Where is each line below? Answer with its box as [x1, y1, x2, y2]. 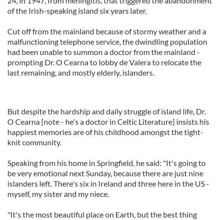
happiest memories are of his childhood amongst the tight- [7, 127, 203, 137]
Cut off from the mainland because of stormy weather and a [7, 27, 206, 36]
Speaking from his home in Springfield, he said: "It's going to [7, 158, 206, 167]
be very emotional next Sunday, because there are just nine [7, 168, 203, 178]
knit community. [7, 137, 61, 147]
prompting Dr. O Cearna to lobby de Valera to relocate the [7, 57, 201, 67]
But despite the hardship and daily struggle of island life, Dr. [7, 107, 206, 116]
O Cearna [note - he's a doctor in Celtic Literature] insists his [7, 117, 209, 126]
